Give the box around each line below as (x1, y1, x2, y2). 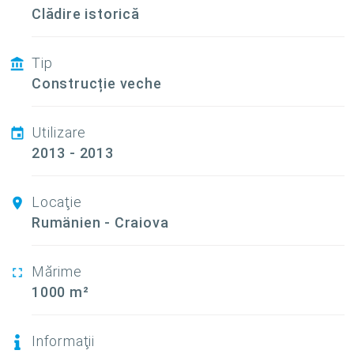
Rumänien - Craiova (32, 214, 169, 232)
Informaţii (32, 333, 96, 350)
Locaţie (32, 194, 82, 211)
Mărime (32, 263, 82, 281)
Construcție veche (32, 75, 162, 92)
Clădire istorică (32, 6, 140, 23)
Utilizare (32, 124, 87, 141)
